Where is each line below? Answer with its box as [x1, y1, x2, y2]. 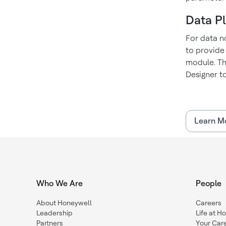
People [196, 179, 221, 188]
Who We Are [36, 179, 83, 188]
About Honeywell [36, 199, 92, 207]
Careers [196, 199, 221, 207]
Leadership [36, 209, 73, 217]
